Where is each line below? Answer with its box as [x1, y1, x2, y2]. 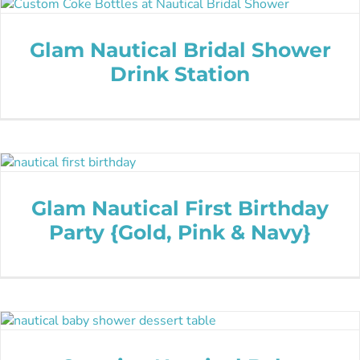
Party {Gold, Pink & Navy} [49, 219, 311, 244]
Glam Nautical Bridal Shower [29, 37, 331, 62]
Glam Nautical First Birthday [31, 195, 329, 220]
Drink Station [110, 61, 250, 86]
